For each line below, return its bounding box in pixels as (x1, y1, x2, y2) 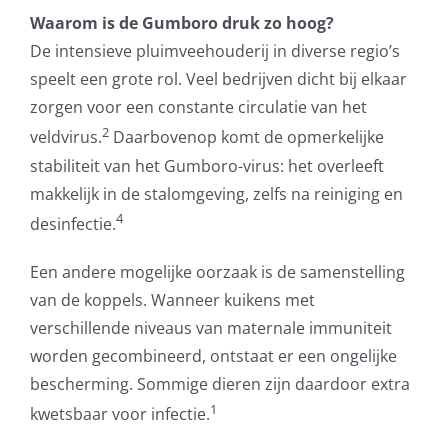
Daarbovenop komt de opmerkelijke (108, 126, 384, 149)
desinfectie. (29, 213, 116, 236)
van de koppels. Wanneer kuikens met (29, 289, 315, 312)
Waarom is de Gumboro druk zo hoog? (29, 12, 334, 35)
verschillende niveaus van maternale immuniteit (29, 317, 392, 340)
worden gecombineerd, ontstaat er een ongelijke (29, 345, 397, 368)
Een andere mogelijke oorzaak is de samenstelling (29, 261, 405, 284)
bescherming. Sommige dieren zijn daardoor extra (29, 373, 410, 396)
